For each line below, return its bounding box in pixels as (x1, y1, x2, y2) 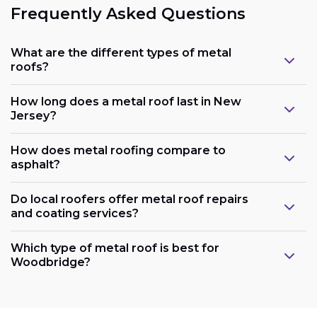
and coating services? (11, 206, 139, 220)
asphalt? (11, 157, 60, 171)
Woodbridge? (11, 255, 91, 269)
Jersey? (11, 108, 57, 122)
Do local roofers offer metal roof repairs (11, 192, 248, 206)
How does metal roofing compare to (11, 143, 226, 157)
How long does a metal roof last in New (11, 94, 241, 108)
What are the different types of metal (11, 45, 231, 59)
